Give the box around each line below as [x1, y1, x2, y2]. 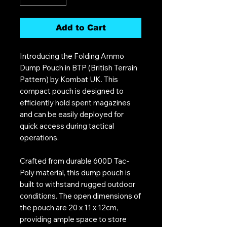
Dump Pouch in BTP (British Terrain [20, 62, 137, 72]
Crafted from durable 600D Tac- [20, 156, 129, 166]
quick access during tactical [20, 121, 114, 131]
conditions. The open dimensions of [20, 191, 141, 201]
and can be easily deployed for [20, 109, 124, 119]
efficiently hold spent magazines [20, 97, 131, 107]
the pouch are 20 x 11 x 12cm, [20, 202, 118, 212]
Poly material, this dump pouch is [20, 167, 131, 177]
